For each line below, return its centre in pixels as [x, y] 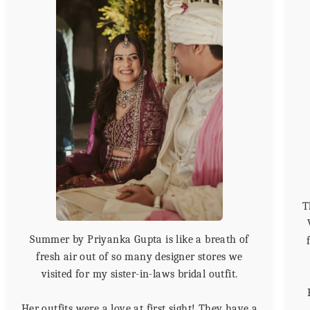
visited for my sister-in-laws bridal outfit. [139, 274]
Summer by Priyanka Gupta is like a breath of [139, 239]
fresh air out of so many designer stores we [139, 256]
